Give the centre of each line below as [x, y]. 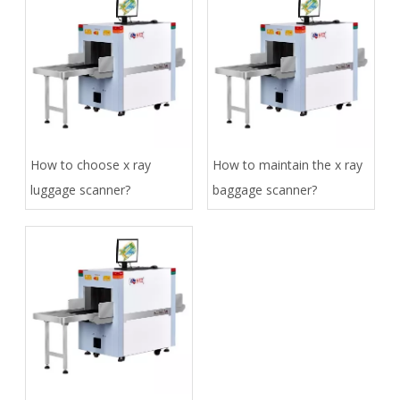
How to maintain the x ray [287, 164]
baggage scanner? [265, 189]
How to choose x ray [91, 164]
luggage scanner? [80, 189]
